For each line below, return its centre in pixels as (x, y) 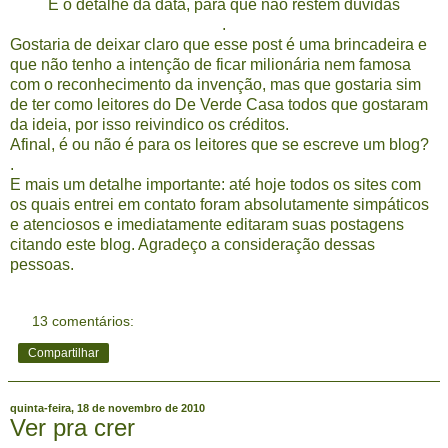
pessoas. (42, 264)
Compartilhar (63, 352)
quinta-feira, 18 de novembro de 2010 (107, 407)
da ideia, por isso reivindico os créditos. (149, 124)
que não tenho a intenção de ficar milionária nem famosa (210, 64)
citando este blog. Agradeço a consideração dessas (192, 244)
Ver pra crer (72, 427)
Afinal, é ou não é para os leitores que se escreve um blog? (219, 144)
